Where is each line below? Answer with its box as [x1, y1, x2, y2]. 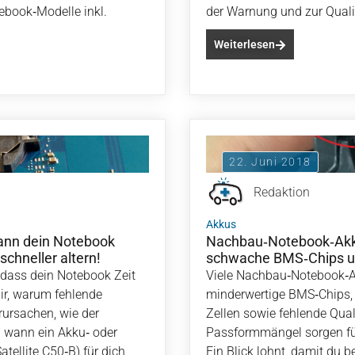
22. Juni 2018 [229, 155, 311, 168]
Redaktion [254, 185, 310, 200]
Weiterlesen [214, 38, 275, 51]
